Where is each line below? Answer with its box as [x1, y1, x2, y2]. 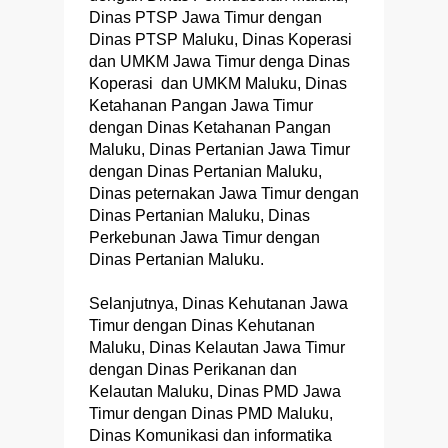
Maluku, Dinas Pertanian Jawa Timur [89, 141, 350, 159]
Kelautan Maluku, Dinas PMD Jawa [89, 383, 341, 401]
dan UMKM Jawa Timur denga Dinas [89, 53, 350, 71]
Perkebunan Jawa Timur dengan [89, 229, 320, 247]
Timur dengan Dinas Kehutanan [89, 317, 315, 335]
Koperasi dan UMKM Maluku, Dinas [89, 75, 347, 93]
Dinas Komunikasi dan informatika [89, 427, 332, 445]
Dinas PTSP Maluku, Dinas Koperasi [89, 31, 352, 49]
